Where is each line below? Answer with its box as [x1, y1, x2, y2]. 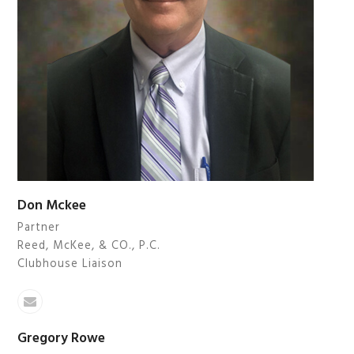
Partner [17, 217, 61, 237]
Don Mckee [17, 194, 87, 217]
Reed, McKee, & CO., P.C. [17, 235, 161, 255]
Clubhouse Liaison [17, 254, 123, 273]
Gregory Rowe [17, 328, 106, 350]
